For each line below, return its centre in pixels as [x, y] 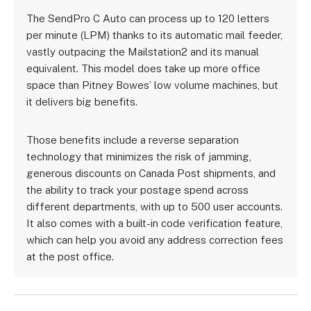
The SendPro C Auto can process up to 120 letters [148, 18]
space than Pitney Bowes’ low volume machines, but [153, 85]
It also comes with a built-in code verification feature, [155, 222]
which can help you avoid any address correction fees [155, 239]
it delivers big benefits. [82, 102]
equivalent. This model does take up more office [144, 68]
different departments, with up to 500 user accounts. [155, 206]
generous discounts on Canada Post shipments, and [151, 173]
